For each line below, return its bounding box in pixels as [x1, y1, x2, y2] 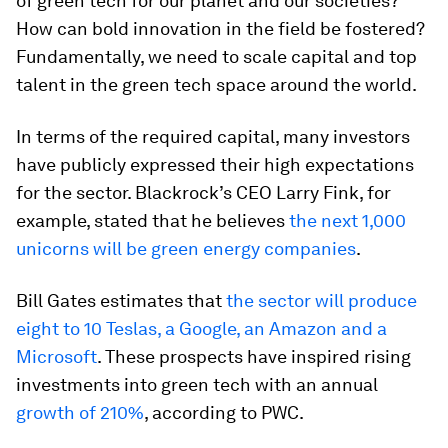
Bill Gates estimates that [16, 290, 226, 311]
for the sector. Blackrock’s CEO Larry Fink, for [16, 182, 391, 203]
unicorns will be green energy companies [16, 238, 356, 259]
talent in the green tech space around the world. [16, 74, 417, 95]
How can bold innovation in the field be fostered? [16, 18, 424, 39]
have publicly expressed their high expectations [16, 154, 414, 175]
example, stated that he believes [16, 210, 289, 231]
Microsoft [16, 346, 97, 367]
